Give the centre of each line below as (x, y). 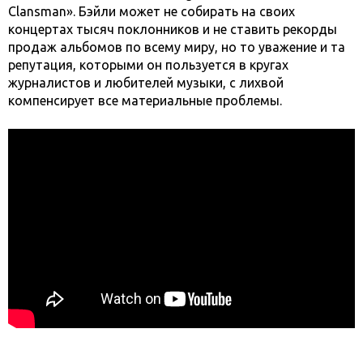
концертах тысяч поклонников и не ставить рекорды (173, 29)
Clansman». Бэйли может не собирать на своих (152, 11)
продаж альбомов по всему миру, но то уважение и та (177, 47)
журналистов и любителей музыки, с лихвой (146, 82)
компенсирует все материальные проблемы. (145, 100)
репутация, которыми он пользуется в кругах (148, 64)
